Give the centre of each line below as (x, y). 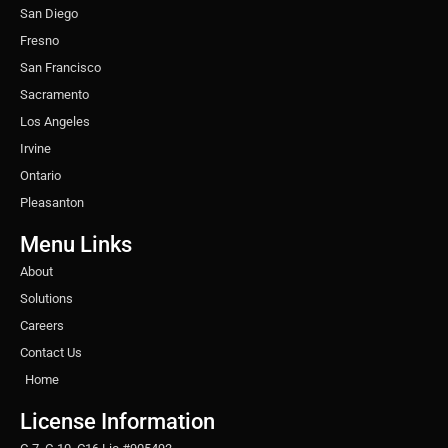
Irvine (35, 148)
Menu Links (76, 244)
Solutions (46, 298)
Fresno (39, 40)
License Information (117, 421)
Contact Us (51, 352)
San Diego (49, 13)
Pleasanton (52, 202)
